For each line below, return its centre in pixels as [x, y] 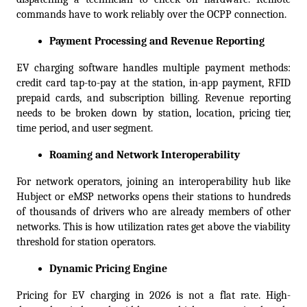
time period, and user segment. [85, 128]
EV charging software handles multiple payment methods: [153, 68]
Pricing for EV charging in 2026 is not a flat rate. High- [153, 296]
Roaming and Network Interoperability [145, 155]
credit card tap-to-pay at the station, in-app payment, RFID [153, 83]
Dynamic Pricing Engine [108, 269]
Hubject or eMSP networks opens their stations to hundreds [153, 197]
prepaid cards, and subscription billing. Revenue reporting [153, 98]
